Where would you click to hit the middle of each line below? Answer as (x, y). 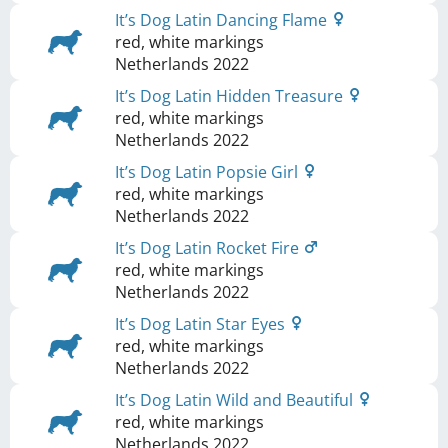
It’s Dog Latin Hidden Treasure (231, 96)
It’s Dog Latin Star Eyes (202, 324)
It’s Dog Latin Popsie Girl (208, 172)
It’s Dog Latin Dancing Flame (223, 20)
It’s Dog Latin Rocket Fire (209, 248)
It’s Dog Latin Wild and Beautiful (236, 400)
